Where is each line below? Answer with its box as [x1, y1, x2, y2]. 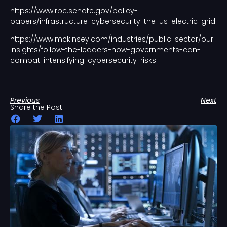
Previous [10, 95, 40, 105]
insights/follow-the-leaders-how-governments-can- [10, 44, 201, 55]
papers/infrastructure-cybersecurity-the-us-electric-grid [10, 16, 215, 26]
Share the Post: [10, 102, 64, 113]
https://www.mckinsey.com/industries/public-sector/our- [10, 33, 217, 44]
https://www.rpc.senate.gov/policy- [10, 5, 138, 16]
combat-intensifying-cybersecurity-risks [10, 55, 156, 65]
